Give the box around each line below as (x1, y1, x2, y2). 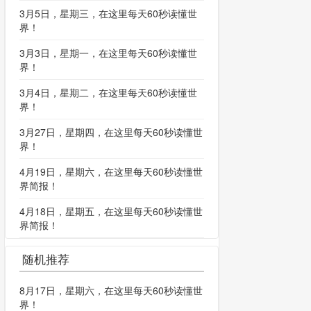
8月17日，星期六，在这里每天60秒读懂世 (19, 283, 203, 298)
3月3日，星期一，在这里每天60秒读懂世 (19, 46, 197, 60)
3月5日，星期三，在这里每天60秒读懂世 (19, 6, 197, 21)
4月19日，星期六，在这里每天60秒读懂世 (19, 165, 203, 179)
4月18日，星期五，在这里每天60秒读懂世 (19, 204, 203, 219)
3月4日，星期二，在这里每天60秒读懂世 (19, 85, 197, 100)
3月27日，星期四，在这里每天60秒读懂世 (19, 125, 203, 140)
